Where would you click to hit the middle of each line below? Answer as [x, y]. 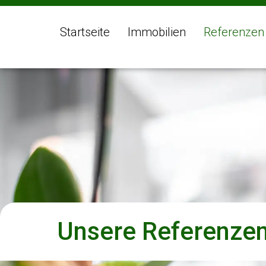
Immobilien [157, 32]
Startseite [85, 32]
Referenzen [234, 32]
